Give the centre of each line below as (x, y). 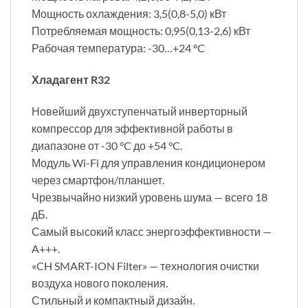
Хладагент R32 (71, 80)
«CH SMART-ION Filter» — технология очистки (145, 266)
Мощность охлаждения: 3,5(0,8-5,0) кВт (129, 14)
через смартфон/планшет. (98, 180)
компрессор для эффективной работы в (132, 129)
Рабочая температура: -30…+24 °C (118, 48)
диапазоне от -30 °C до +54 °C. (107, 146)
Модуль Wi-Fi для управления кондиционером (148, 163)
